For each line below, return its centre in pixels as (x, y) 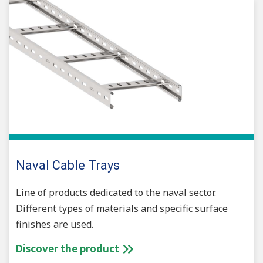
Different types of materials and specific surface (122, 209)
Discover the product (69, 249)
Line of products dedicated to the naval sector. (116, 193)
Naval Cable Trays (68, 166)
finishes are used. (55, 225)
